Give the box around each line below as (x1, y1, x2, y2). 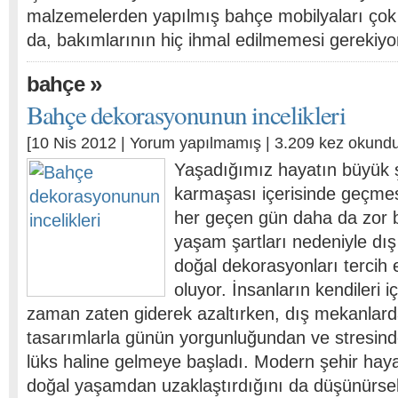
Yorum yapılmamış (130, 134, 261, 152)
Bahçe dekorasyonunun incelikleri (27, 97, 346, 131)
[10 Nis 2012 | (27, 134, 130, 152)
